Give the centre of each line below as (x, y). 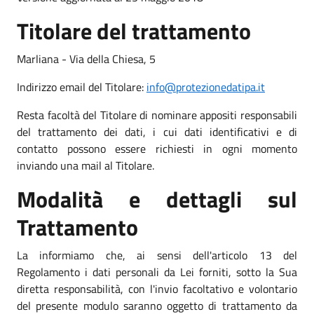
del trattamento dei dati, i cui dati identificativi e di (157, 131)
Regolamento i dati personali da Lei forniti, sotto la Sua (157, 272)
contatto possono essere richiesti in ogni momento (157, 148)
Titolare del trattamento (134, 30)
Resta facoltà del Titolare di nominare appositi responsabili (157, 115)
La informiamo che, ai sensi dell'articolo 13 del (157, 255)
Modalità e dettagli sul (157, 199)
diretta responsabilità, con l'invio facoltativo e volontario (157, 288)
